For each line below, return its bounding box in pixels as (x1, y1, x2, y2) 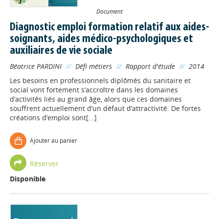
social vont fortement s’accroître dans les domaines (10, 85, 178, 94)
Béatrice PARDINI (10, 62, 62, 71)
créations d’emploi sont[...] (10, 113, 97, 122)
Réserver (30, 158, 59, 168)
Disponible (10, 174, 45, 183)
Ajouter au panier (30, 136, 77, 145)
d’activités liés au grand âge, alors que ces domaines (10, 94, 182, 104)
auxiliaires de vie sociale (10, 45, 112, 57)
